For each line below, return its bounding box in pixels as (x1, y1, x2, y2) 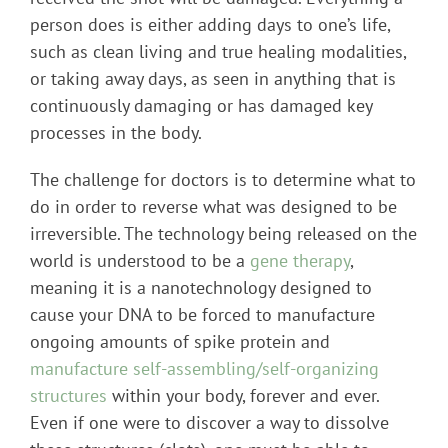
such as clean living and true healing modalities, (30, 40, 406, 64)
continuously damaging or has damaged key (30, 94, 372, 118)
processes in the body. (30, 121, 202, 145)
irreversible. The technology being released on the (30, 222, 417, 246)
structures (30, 384, 107, 408)
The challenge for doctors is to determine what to (30, 168, 416, 192)
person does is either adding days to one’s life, (30, 13, 390, 37)
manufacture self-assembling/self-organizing (30, 357, 379, 381)
